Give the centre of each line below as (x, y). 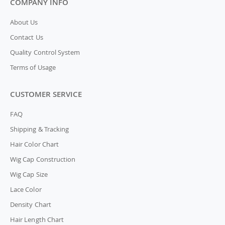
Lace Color (26, 190)
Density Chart (31, 205)
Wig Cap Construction (43, 159)
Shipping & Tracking (40, 129)
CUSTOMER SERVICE (46, 94)
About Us (24, 22)
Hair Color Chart (35, 144)
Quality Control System (45, 52)
